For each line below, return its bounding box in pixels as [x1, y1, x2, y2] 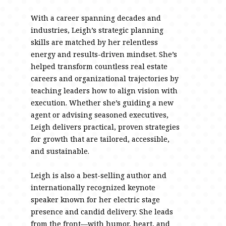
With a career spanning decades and [31, 13, 161, 23]
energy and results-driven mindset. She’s [31, 49, 178, 59]
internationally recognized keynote [31, 183, 156, 192]
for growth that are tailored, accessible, [31, 134, 170, 144]
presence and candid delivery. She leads [31, 207, 174, 216]
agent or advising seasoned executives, [31, 110, 169, 120]
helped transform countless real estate [31, 62, 168, 71]
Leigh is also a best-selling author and [31, 171, 167, 180]
